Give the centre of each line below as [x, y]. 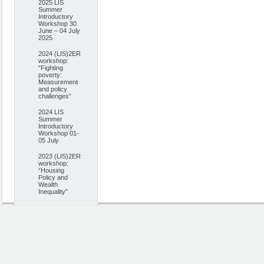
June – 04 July [59, 31]
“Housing [51, 170]
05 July [49, 140]
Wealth [48, 184]
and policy [53, 89]
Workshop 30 [57, 24]
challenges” [55, 96]
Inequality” [53, 192]
